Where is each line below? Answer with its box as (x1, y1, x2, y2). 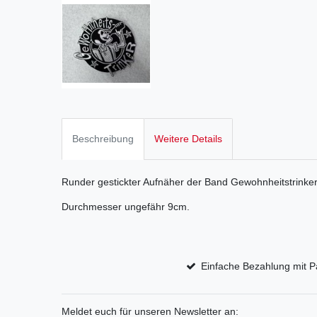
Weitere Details (154, 132, 222, 144)
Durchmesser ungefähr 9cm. (62, 201, 190, 213)
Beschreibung (72, 132, 134, 144)
